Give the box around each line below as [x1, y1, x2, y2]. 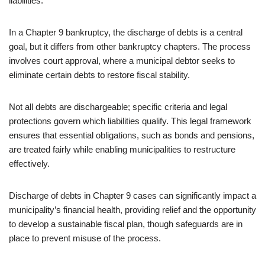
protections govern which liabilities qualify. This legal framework [9, 116, 251, 126]
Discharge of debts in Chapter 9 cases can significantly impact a [9, 190, 256, 201]
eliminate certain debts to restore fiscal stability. [9, 70, 190, 80]
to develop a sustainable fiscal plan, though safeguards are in [9, 219, 243, 229]
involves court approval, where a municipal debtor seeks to [9, 56, 235, 66]
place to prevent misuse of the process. [9, 233, 161, 243]
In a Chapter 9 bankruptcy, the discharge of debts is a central [9, 27, 243, 37]
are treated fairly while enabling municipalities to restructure [9, 144, 235, 154]
